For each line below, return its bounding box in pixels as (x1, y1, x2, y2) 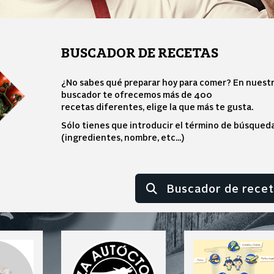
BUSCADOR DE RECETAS (61, 44, 219, 62)
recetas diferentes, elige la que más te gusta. (61, 101, 254, 113)
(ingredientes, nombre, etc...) (61, 131, 185, 143)
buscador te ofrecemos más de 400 (61, 89, 213, 100)
